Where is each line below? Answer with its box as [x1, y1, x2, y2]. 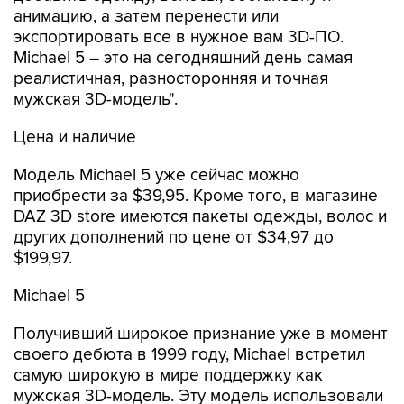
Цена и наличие [14, 127, 136, 148]
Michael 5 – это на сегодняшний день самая [14, 48, 353, 69]
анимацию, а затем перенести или [14, 6, 279, 27]
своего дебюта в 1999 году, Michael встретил [14, 344, 365, 365]
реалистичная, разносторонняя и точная [14, 69, 328, 89]
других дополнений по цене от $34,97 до [14, 227, 334, 248]
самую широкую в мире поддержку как [14, 365, 323, 386]
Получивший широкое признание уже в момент [14, 324, 388, 344]
